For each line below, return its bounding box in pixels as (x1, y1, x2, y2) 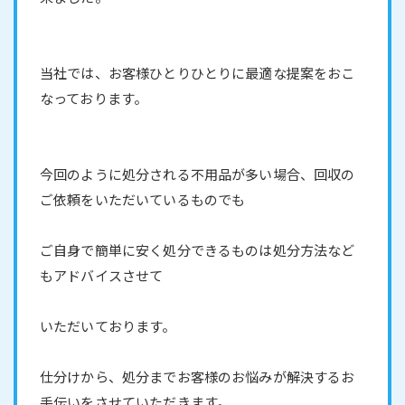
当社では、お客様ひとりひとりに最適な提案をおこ (40, 62, 355, 82)
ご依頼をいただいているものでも (40, 189, 246, 209)
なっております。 (40, 88, 148, 108)
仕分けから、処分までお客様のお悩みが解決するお (40, 366, 355, 386)
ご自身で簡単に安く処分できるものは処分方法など (40, 240, 355, 259)
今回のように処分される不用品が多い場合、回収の (40, 164, 355, 184)
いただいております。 (40, 316, 176, 335)
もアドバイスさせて (40, 265, 164, 285)
